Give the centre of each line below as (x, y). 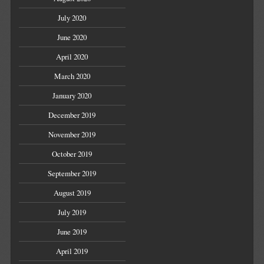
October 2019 (72, 154)
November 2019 (72, 135)
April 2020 (72, 57)
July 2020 (72, 18)
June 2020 (72, 37)
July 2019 (72, 212)
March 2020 (72, 76)
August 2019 (72, 193)
